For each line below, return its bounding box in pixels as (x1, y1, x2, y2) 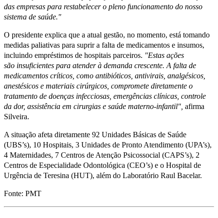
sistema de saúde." (4, 12, 61, 21)
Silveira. (4, 112, 29, 121)
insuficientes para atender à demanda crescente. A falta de (15, 61, 196, 70)
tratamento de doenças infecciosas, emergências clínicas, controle (4, 91, 206, 100)
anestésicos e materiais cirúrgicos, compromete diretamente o (4, 81, 193, 90)
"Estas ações (145, 51, 184, 59)
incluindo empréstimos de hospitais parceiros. (4, 51, 145, 59)
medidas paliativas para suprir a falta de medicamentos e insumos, (4, 40, 204, 49)
